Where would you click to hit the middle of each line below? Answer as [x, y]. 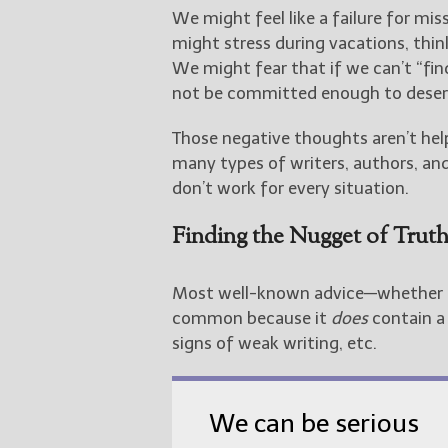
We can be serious [313, 424]
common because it [251, 317]
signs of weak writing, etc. [274, 342]
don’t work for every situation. [290, 187]
